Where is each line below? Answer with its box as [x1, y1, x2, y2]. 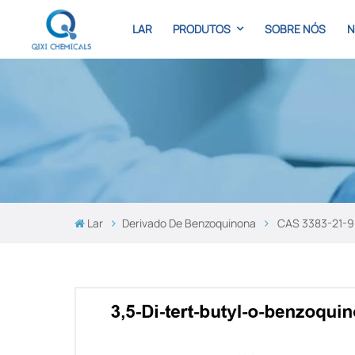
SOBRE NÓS [265, 21, 326, 36]
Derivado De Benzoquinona [122, 216, 257, 231]
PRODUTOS [173, 21, 234, 36]
